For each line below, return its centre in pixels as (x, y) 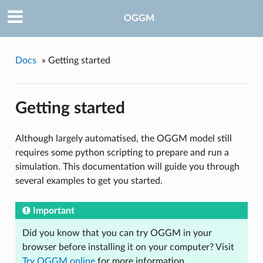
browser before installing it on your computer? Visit (128, 247)
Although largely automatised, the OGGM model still (123, 139)
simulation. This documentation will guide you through (127, 167)
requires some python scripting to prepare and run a (122, 153)
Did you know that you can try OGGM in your (117, 233)
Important (53, 211)
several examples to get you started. (89, 181)
